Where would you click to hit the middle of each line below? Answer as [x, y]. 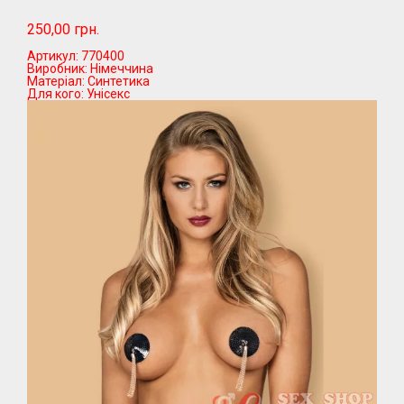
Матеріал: [56, 82]
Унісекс [108, 94]
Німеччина [122, 69]
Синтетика [119, 82]
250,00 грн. [63, 30]
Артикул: [53, 56]
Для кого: [55, 94]
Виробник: [57, 69]
